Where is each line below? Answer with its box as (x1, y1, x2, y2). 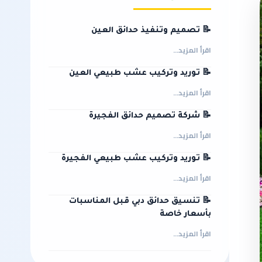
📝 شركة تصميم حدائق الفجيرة (89, 111, 211, 120)
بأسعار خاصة (160, 209, 211, 219)
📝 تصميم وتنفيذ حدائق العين (91, 26, 211, 35)
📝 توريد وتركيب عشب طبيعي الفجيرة (61, 154, 211, 163)
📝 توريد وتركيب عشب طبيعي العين (69, 68, 211, 78)
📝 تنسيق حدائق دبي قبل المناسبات (69, 196, 211, 206)
